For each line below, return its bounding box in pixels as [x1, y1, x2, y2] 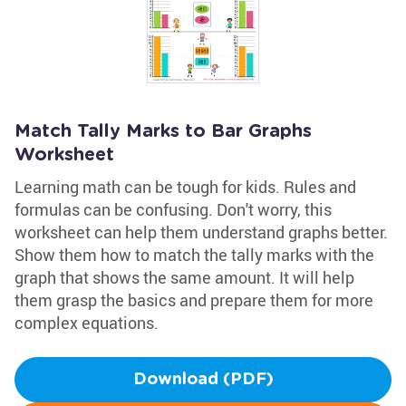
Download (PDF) [132, 372, 274, 388]
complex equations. [14, 312, 159, 333]
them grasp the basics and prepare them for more [14, 289, 373, 311]
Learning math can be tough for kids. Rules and [14, 176, 356, 198]
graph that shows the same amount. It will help [14, 266, 354, 288]
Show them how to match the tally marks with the [14, 244, 374, 266]
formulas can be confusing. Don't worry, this [14, 198, 332, 220]
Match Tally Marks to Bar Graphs [14, 122, 312, 140]
